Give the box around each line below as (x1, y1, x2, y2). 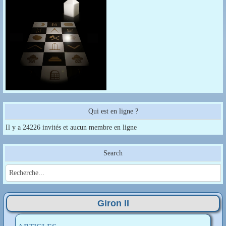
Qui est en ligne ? (88, 107, 138, 116)
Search (103, 149, 123, 157)
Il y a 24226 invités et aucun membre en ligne (6, 124, 137, 132)
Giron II (97, 198, 129, 209)
